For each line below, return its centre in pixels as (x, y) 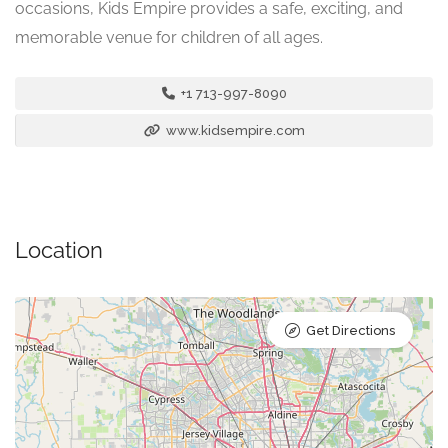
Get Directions (350, 331)
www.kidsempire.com (234, 131)
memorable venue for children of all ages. (169, 38)
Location (59, 250)
